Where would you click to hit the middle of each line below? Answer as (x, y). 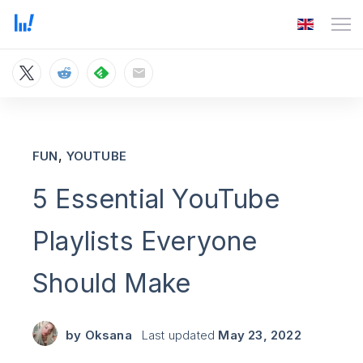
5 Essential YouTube (156, 199)
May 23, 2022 (260, 335)
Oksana (108, 335)
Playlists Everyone (145, 241)
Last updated (180, 335)
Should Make (112, 283)
